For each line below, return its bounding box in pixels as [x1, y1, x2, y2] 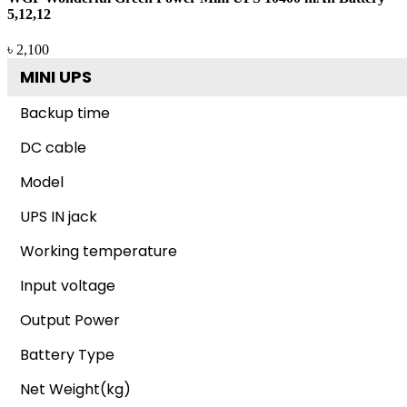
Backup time [20, 102, 110, 124]
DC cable [20, 136, 86, 158]
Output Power [20, 309, 120, 331]
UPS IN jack [20, 205, 97, 227]
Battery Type [20, 343, 114, 365]
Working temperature [20, 240, 177, 262]
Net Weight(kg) [20, 378, 131, 400]
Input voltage [20, 274, 115, 296]
